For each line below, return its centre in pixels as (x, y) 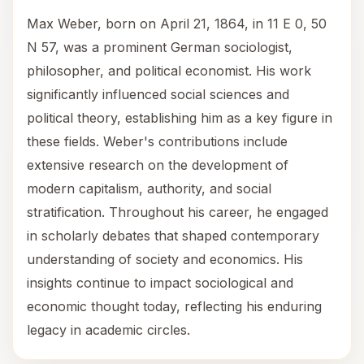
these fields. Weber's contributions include (157, 141)
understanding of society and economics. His (165, 259)
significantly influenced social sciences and (158, 94)
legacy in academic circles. (108, 330)
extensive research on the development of (158, 165)
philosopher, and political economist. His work (169, 71)
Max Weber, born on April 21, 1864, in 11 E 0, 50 (177, 24)
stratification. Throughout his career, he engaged (178, 212)
